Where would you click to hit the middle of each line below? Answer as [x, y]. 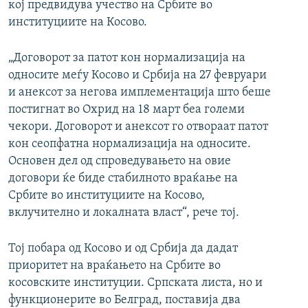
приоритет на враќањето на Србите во [114, 266]
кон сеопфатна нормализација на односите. [130, 144]
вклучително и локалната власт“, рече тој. [124, 213]
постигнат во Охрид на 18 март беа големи [126, 110]
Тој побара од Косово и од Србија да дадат [123, 249]
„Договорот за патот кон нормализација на [127, 58]
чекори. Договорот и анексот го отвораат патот [138, 127]
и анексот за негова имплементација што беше [140, 93]
